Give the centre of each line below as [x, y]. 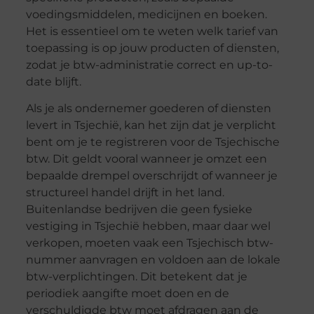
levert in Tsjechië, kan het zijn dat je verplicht [151, 125]
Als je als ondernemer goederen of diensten [148, 109]
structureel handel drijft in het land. [125, 193]
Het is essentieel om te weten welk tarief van [152, 32]
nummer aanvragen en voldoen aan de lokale [153, 260]
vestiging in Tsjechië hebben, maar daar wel [148, 226]
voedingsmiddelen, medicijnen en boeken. [146, 15]
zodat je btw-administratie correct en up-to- [149, 65]
